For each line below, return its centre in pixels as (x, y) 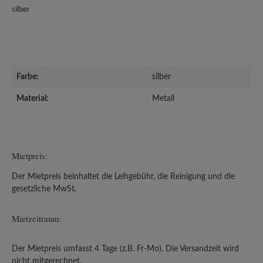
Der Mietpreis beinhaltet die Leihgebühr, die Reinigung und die (123, 176)
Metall (163, 99)
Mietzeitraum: (37, 218)
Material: (33, 99)
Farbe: (28, 77)
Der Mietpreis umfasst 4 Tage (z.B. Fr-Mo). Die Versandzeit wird (125, 249)
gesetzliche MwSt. (44, 189)
